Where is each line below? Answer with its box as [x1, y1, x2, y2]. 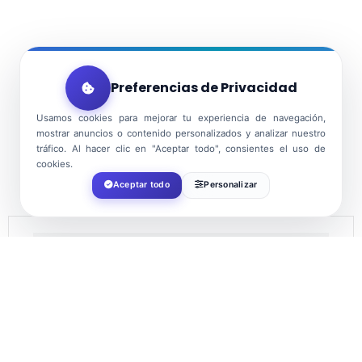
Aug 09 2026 [89, 289, 160, 306]
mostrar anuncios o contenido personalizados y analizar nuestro [36, 127, 326, 139]
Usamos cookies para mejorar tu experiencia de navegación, [36, 112, 326, 124]
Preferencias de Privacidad [110, 78, 297, 97]
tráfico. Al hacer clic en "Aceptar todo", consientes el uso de [36, 142, 326, 154]
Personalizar [204, 179, 258, 190]
